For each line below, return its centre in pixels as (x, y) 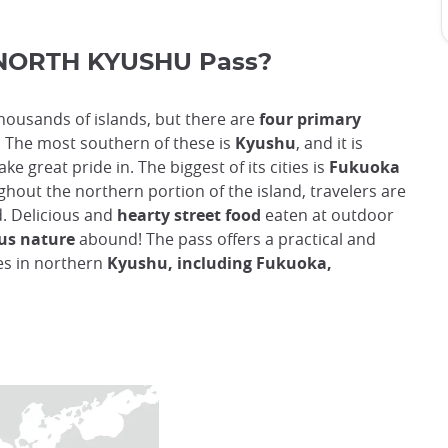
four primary (310, 119)
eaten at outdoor (327, 215)
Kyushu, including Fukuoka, (219, 263)
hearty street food (189, 215)
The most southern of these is (120, 143)
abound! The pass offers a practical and (225, 239)
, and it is (329, 143)
